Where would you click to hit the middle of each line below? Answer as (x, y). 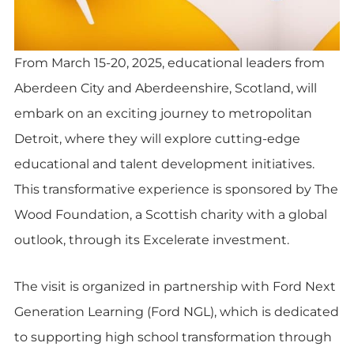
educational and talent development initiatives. (164, 164)
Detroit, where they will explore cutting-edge (157, 138)
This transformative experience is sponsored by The (176, 189)
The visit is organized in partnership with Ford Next (175, 286)
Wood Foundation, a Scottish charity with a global (171, 214)
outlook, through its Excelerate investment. (152, 239)
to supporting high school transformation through (173, 337)
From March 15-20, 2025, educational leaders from (169, 62)
